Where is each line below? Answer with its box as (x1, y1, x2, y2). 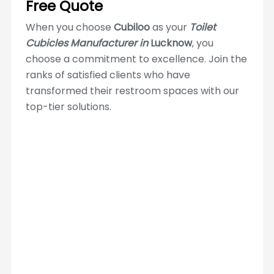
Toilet (189, 20, 216, 34)
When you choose (25, 20, 114, 34)
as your (149, 20, 190, 34)
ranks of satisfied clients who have (25, 67, 190, 82)
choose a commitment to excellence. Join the (25, 51, 247, 66)
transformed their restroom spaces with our (25, 83, 239, 98)
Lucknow (147, 35, 192, 50)
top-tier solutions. (25, 99, 111, 114)
